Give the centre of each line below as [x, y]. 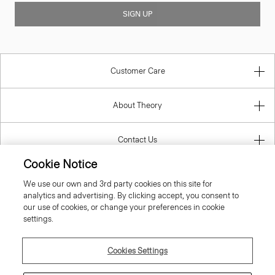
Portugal [138, 231]
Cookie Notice [60, 164]
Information [137, 174]
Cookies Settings [137, 251]
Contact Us [137, 140]
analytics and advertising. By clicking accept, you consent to [131, 196]
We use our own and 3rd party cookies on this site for [118, 184]
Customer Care [137, 71]
